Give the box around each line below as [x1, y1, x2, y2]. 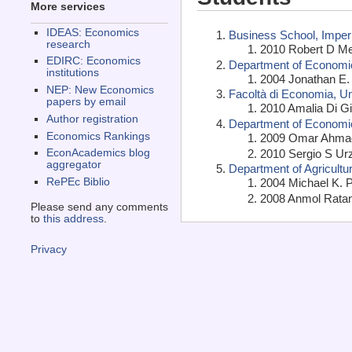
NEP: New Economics [46, 84, 154, 97]
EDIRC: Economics [46, 55, 141, 68]
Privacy [30, 244, 67, 256]
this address [42, 213, 104, 225]
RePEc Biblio [46, 176, 110, 189]
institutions [46, 67, 99, 79]
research [46, 38, 90, 50]
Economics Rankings [46, 130, 150, 142]
